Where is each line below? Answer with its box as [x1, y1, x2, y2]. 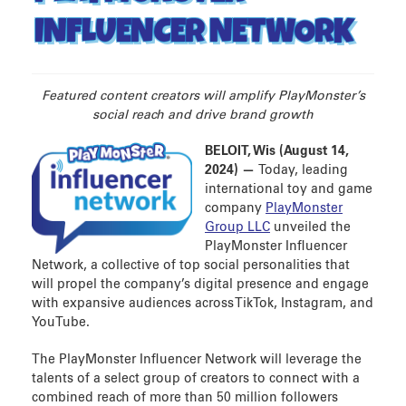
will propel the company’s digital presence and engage [32, 278, 369, 292]
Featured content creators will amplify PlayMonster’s [41, 89, 365, 102]
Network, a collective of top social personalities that [32, 259, 350, 273]
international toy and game [205, 183, 372, 197]
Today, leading [258, 164, 348, 178]
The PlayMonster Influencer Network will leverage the [32, 353, 362, 367]
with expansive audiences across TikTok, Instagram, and [32, 297, 373, 311]
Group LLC [205, 221, 270, 235]
